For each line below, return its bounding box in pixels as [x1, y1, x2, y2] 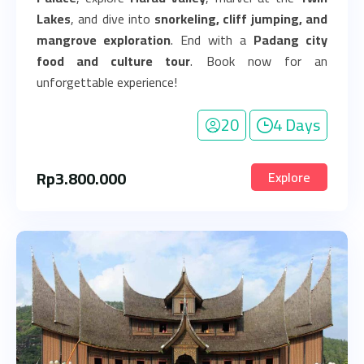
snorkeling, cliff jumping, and [154, 6, 328, 31]
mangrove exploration [37, 28, 171, 52]
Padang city [253, 28, 327, 52]
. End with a [171, 28, 253, 52]
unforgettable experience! [37, 70, 177, 94]
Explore [268, 165, 310, 189]
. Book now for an [190, 49, 328, 73]
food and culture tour [37, 49, 191, 73]
